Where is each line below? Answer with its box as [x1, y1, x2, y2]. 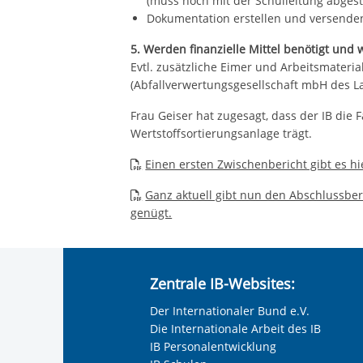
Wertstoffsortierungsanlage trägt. [130, 126, 316, 141]
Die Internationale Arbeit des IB [150, 321, 322, 337]
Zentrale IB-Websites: [150, 274, 296, 293]
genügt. [130, 205, 173, 220]
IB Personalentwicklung [150, 339, 277, 355]
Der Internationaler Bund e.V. [150, 303, 310, 319]
